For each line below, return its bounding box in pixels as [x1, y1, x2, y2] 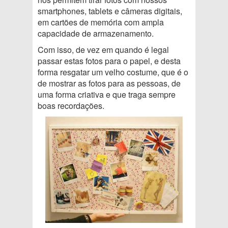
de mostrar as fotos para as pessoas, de [38, 77, 181, 89]
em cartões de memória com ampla [38, 16, 164, 28]
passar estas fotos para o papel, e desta [38, 55, 181, 67]
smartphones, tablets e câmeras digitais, [38, 5, 182, 17]
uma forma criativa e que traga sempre [38, 89, 176, 100]
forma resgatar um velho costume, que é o [38, 66, 188, 78]
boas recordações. [38, 100, 104, 111]
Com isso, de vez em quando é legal [38, 44, 169, 55]
